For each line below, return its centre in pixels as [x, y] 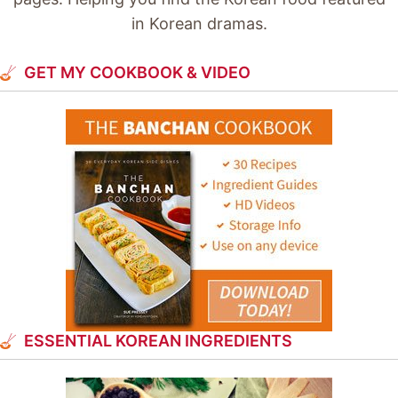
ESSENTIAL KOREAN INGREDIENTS [158, 341]
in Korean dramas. [199, 24]
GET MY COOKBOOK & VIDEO [137, 72]
